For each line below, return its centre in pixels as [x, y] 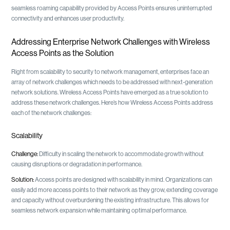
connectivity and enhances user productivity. [68, 18]
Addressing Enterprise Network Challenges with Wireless [111, 42]
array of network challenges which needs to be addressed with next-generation [112, 82]
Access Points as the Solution [63, 53]
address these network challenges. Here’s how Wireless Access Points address [112, 102]
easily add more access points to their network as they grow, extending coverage [115, 190]
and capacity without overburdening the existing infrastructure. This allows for [110, 200]
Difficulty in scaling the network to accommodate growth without [122, 154]
